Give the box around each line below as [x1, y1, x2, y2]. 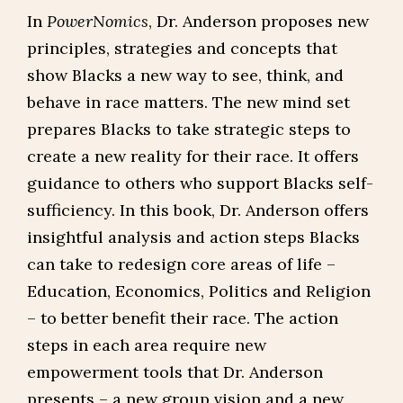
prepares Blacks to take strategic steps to [27, 119, 351, 139]
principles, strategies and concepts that [27, 38, 337, 58]
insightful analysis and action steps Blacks [27, 227, 360, 247]
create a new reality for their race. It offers [27, 146, 359, 166]
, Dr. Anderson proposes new [148, 11, 369, 31]
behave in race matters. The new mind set [27, 92, 350, 112]
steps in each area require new [27, 335, 266, 355]
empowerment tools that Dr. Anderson [27, 362, 323, 382]
